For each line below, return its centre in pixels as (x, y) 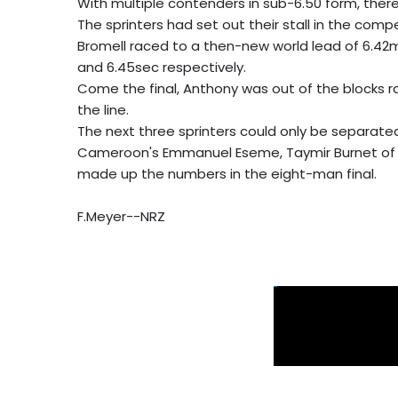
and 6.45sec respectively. (162, 67)
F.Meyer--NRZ (121, 216)
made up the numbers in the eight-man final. (227, 173)
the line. (103, 109)
